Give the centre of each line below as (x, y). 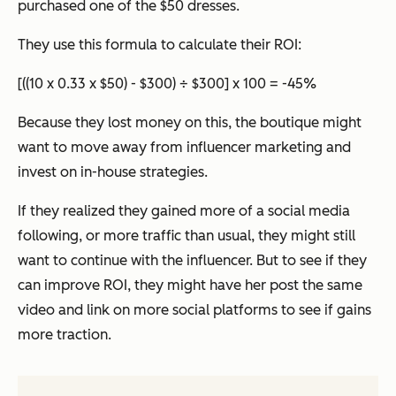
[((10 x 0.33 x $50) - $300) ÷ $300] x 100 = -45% (167, 83)
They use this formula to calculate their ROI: (160, 44)
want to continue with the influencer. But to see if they (192, 260)
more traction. (66, 334)
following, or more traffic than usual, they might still (187, 235)
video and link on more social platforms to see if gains (194, 309)
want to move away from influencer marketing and (184, 147)
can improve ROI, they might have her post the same (190, 285)
